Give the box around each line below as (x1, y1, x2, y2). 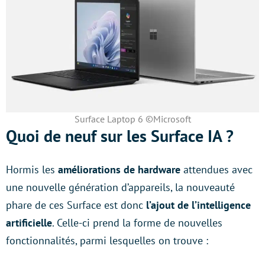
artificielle (6, 216, 52, 230)
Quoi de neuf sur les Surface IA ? (6, 125, 234, 147)
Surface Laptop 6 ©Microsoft (74, 113, 191, 125)
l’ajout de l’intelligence (143, 198, 251, 212)
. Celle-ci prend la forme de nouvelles (52, 216, 222, 230)
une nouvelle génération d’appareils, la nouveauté (6, 180, 235, 194)
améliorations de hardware (58, 163, 180, 176)
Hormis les (6, 163, 58, 176)
